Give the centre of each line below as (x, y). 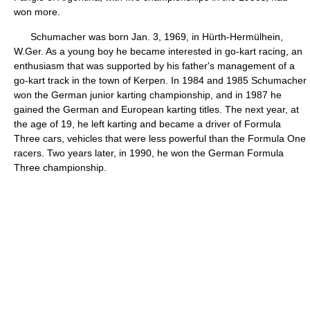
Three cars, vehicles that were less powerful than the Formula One (160, 138)
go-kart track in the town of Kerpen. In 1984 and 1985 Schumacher (160, 80)
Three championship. (60, 167)
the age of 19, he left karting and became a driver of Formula (147, 124)
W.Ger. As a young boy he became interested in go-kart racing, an (158, 51)
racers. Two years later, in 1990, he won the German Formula (149, 153)
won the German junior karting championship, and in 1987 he (148, 95)
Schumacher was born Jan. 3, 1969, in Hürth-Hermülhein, (148, 37)
